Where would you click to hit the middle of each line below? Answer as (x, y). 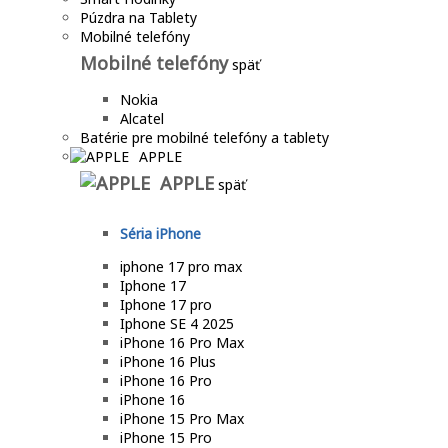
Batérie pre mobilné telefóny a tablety (204, 137)
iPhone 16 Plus (168, 361)
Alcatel (142, 118)
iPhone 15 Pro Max (182, 418)
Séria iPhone (160, 233)
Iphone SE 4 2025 (177, 323)
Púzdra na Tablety (138, 17)
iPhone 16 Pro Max (182, 342)
